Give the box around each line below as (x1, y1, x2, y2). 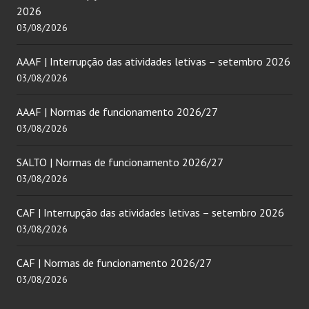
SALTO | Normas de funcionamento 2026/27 (17, 155, 223, 170)
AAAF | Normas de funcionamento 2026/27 (17, 105, 218, 119)
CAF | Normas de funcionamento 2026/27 (17, 256, 212, 270)
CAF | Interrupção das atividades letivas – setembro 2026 (17, 206, 284, 220)
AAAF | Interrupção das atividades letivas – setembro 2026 (17, 54, 290, 69)
